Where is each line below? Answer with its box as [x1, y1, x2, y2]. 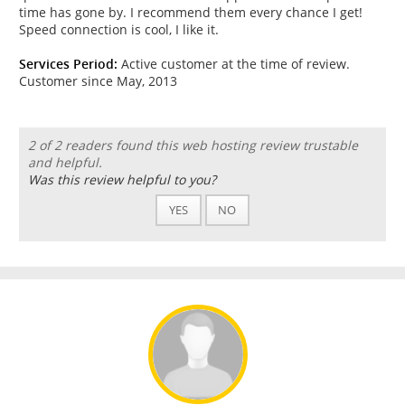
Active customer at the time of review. [118, 54, 350, 72]
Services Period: [19, 54, 118, 72]
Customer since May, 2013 [19, 71, 177, 89]
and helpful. [27, 153, 102, 171]
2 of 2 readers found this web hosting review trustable [27, 136, 358, 154]
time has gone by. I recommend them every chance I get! [19, 3, 363, 21]
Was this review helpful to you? [27, 170, 216, 188]
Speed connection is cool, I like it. [19, 20, 219, 38]
